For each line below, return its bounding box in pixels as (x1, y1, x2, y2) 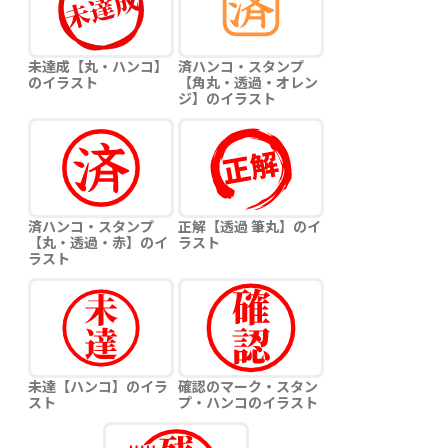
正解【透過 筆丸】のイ (178, 216, 321, 236)
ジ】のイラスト (178, 88, 276, 108)
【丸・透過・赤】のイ (28, 232, 168, 252)
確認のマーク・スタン (178, 376, 318, 396)
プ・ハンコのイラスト (178, 392, 318, 412)
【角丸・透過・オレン (178, 72, 318, 92)
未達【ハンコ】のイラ (28, 376, 168, 396)
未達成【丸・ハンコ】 (28, 56, 168, 76)
